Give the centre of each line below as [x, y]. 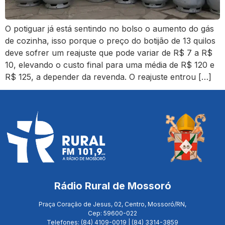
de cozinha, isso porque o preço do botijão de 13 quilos [110, 40]
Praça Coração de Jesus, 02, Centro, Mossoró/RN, [113, 204]
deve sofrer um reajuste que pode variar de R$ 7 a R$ [109, 52]
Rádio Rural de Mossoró [113, 186]
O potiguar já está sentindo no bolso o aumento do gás [109, 28]
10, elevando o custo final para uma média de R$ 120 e [110, 65]
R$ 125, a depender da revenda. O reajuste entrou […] [108, 77]
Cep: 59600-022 [113, 213]
